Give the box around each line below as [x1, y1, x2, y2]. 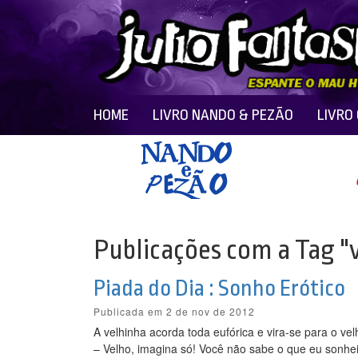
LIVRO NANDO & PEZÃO [153, 106, 293, 124]
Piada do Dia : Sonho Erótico [93, 276, 345, 301]
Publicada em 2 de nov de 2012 [93, 304, 255, 318]
